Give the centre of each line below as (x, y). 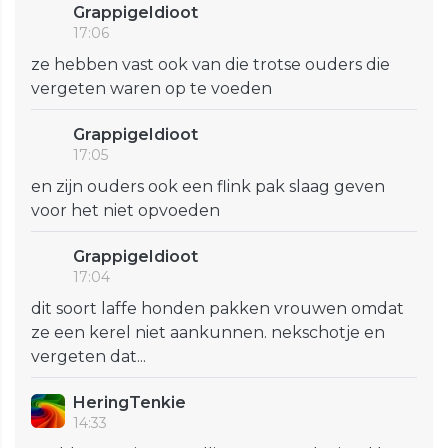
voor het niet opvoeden (125, 211)
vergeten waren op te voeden (151, 89)
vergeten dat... (88, 357)
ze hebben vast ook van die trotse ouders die (210, 65)
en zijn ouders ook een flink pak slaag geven (208, 187)
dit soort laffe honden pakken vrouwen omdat (217, 309)
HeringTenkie (129, 403)
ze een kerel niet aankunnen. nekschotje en (208, 333)
